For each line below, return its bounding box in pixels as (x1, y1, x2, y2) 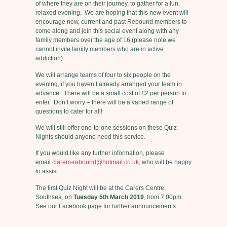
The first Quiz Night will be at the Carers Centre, (35, 184, 166, 192)
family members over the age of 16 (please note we (35, 36, 176, 44)
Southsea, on (35, 193, 73, 201)
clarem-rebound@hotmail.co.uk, (52, 159, 140, 166)
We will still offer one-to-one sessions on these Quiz (35, 124, 177, 132)
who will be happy (140, 159, 192, 166)
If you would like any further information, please (35, 149, 165, 157)
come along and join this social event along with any (35, 27, 179, 35)
